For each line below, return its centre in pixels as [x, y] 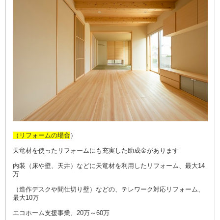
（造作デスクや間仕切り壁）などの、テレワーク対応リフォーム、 [108, 190]
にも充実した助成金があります [134, 151]
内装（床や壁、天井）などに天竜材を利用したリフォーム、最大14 [109, 166]
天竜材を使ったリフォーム [51, 151]
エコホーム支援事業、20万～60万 [61, 213]
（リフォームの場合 [41, 136]
